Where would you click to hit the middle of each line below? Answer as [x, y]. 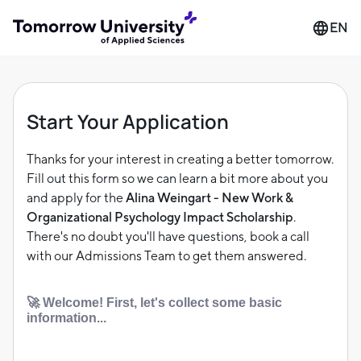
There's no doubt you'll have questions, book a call [168, 237]
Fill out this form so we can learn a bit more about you [177, 178]
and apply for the [76, 198]
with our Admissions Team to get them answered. [166, 256]
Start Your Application [128, 121]
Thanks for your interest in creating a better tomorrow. [180, 159]
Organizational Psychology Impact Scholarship [160, 217]
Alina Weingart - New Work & [210, 198]
